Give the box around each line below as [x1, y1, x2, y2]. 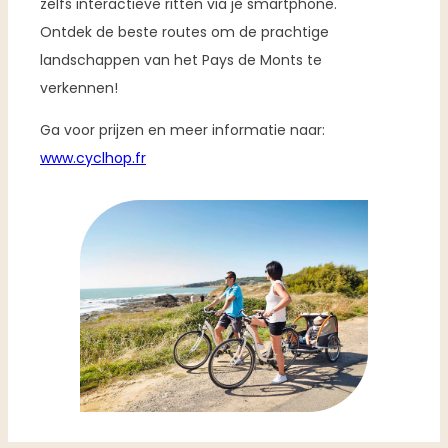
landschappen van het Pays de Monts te [40, 50, 322, 71]
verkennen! [40, 78, 118, 99]
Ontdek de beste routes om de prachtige [40, 22, 329, 43]
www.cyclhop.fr [40, 148, 146, 169]
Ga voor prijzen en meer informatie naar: [40, 120, 325, 141]
